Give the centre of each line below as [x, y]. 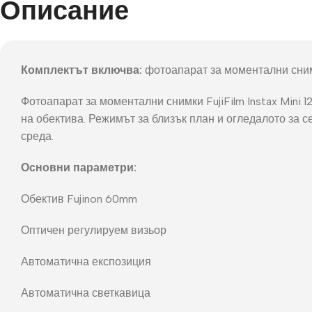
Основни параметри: [79, 167]
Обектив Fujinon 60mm [79, 198]
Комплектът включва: [81, 70]
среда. [37, 136]
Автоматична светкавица [86, 292]
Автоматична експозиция [86, 261]
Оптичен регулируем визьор [94, 230]
